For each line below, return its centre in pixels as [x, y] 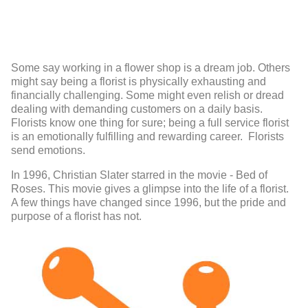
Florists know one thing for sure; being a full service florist [150, 123]
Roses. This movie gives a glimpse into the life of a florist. [150, 189]
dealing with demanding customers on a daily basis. [137, 109]
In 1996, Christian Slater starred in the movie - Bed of [139, 175]
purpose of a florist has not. [76, 217]
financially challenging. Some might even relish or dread [147, 96]
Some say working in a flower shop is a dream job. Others [151, 68]
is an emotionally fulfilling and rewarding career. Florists [147, 137]
